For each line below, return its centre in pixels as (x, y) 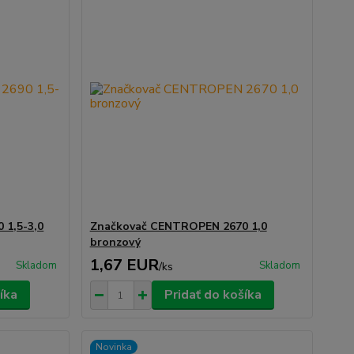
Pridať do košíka (213, 295)
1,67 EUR (124, 265)
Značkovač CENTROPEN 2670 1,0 (178, 226)
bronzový (115, 242)
